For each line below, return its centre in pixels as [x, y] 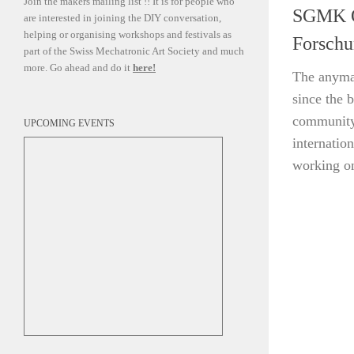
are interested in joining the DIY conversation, [122, 18]
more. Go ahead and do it [78, 68]
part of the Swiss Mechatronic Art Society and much [134, 51]
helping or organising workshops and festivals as [128, 35]
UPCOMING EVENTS [69, 124]
